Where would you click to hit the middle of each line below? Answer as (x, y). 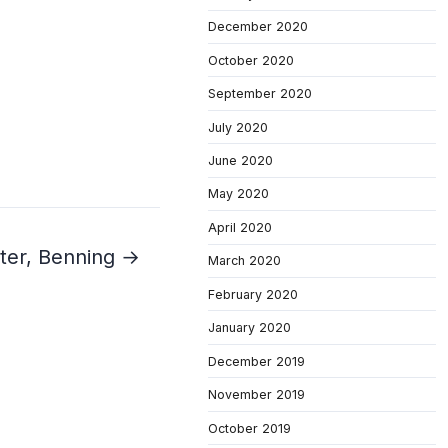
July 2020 (238, 127)
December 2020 (258, 27)
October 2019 (249, 428)
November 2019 (256, 395)
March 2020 (244, 261)
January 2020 (249, 328)
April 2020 (240, 227)
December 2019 (256, 361)
